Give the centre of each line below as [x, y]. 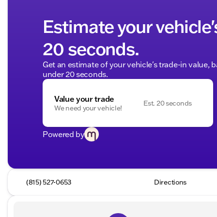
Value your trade [84, 99]
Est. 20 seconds [168, 103]
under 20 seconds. [75, 74]
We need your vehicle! [88, 108]
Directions [170, 182]
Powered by [63, 134]
